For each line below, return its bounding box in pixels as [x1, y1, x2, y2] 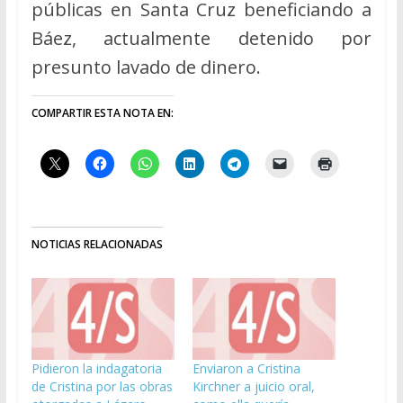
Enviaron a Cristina [192, 359, 300, 377]
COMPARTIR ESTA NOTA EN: [31, 104, 174, 121]
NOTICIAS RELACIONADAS [31, 236, 163, 252]
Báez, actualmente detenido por [31, 25, 372, 50]
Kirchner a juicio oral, [192, 377, 315, 395]
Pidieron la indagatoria [31, 359, 162, 377]
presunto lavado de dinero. [31, 54, 261, 79]
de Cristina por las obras [31, 377, 173, 395]
